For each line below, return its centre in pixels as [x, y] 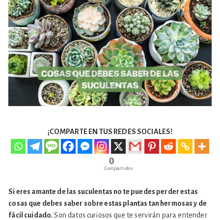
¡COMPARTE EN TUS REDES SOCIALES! [110, 132]
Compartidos [119, 168]
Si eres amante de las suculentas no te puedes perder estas [103, 192]
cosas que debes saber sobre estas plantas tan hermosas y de [108, 204]
